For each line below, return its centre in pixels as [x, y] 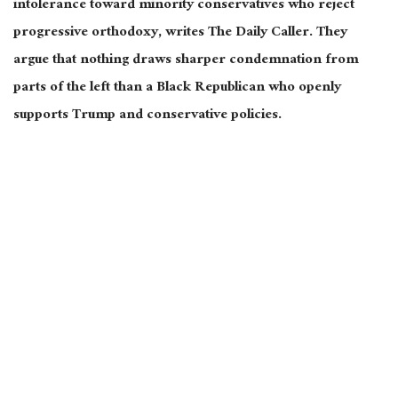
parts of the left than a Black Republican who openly [177, 89]
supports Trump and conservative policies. [147, 116]
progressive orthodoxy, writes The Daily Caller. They [180, 34]
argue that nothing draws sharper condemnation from [186, 61]
